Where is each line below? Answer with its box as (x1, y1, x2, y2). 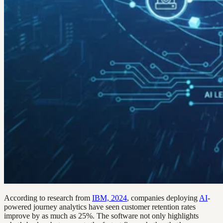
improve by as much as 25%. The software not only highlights (4, 211, 199, 220)
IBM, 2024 (92, 193, 127, 202)
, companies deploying (127, 193, 199, 202)
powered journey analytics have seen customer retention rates (4, 202, 196, 211)
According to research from (4, 193, 92, 202)
